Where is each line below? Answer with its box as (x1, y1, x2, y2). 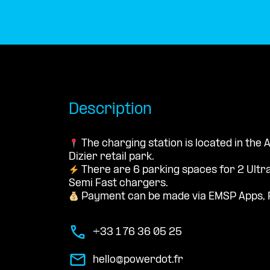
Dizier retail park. (69, 151, 154, 163)
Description (69, 102, 152, 119)
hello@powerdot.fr (93, 254, 183, 266)
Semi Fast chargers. (69, 178, 168, 190)
